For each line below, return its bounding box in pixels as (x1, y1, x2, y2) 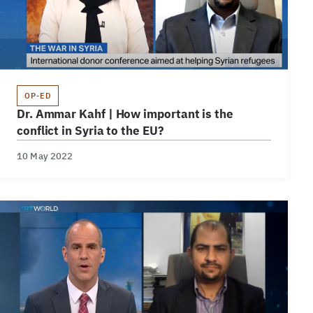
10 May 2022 (17, 150, 73, 163)
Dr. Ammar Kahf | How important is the (17, 105, 233, 124)
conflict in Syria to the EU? (17, 122, 164, 140)
